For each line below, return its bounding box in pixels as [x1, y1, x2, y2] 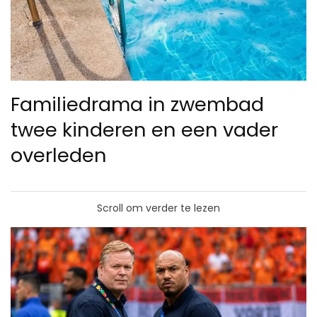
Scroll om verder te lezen [97, 200, 220, 215]
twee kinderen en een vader [11, 115, 278, 144]
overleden [11, 141, 107, 169]
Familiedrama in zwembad [11, 90, 264, 118]
